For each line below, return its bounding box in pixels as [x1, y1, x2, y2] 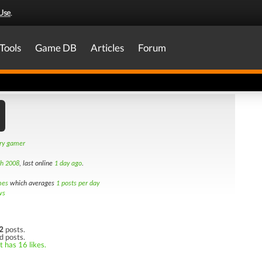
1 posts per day [56, 180, 99, 187]
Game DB [35, 42, 77, 54]
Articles [91, 42, 124, 54]
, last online [19, 160, 54, 167]
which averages [8, 180, 56, 187]
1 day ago [54, 160, 82, 167]
